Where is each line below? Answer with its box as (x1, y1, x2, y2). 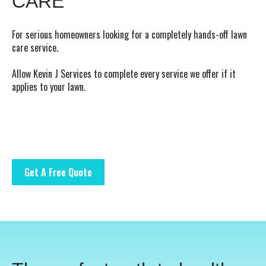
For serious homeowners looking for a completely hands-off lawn (12, 27, 247, 42)
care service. (12, 40, 58, 55)
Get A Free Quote (24, 165, 92, 180)
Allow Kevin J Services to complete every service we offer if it (12, 66, 236, 81)
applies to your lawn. (12, 79, 85, 94)
